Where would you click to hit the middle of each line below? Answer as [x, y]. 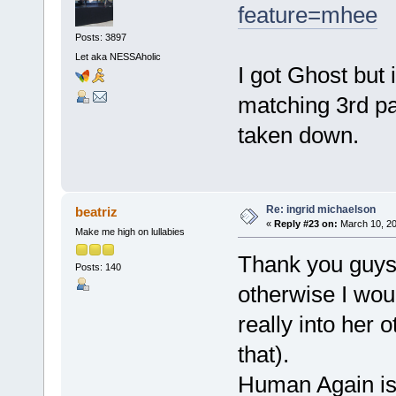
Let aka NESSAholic [118, 56]
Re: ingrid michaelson [320, 209]
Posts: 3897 [100, 38]
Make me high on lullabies [129, 231]
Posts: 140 [98, 267]
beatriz [97, 211]
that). [263, 354]
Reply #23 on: [305, 223]
